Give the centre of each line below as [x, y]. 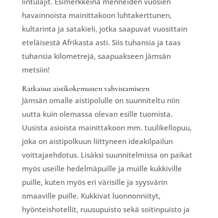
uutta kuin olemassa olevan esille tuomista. [97, 114]
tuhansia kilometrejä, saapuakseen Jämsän [96, 56]
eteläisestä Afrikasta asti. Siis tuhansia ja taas [101, 42]
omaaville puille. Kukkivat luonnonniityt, [91, 195]
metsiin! [36, 69]
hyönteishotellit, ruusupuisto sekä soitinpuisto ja [106, 209]
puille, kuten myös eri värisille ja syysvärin [94, 182]
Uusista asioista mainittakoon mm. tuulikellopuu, [107, 127]
